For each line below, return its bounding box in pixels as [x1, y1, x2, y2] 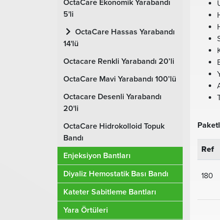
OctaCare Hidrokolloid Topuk [63, 121, 165, 131]
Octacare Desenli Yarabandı [63, 92, 162, 102]
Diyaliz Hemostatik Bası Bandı [63, 169, 168, 179]
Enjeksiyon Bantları [63, 151, 131, 161]
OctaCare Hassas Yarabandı [73, 27, 175, 37]
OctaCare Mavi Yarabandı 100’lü [63, 74, 176, 84]
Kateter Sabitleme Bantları [63, 187, 156, 197]
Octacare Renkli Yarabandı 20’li [63, 56, 174, 66]
